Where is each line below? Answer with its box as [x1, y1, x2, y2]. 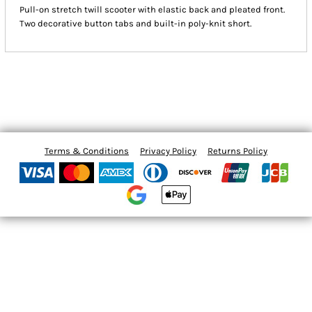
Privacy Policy [140, 146, 196, 157]
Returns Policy [208, 146, 267, 157]
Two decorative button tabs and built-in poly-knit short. [19, 18, 252, 29]
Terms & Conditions [45, 146, 129, 157]
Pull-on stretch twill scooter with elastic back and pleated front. [19, 4, 286, 15]
